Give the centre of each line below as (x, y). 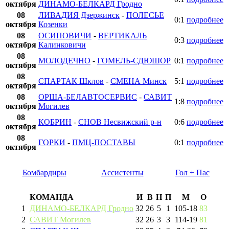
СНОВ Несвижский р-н (120, 122)
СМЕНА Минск (139, 81)
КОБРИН (55, 122)
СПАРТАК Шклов (71, 81)
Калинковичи (62, 45)
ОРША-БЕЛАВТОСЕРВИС (88, 97)
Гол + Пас (192, 173)
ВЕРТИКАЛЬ (122, 36)
